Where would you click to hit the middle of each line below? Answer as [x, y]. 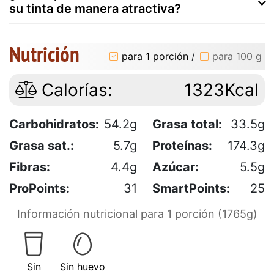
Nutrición [44, 54]
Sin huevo [83, 266]
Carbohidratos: [54, 124]
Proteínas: [182, 145]
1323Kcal [221, 90]
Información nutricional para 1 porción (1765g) [137, 213]
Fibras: [30, 167]
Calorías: [75, 90]
